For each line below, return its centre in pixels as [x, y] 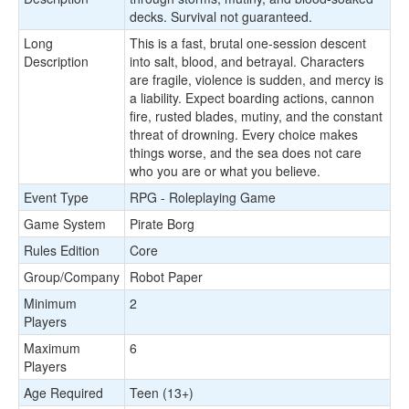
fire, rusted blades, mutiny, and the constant [256, 116]
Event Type [56, 197]
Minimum [50, 303]
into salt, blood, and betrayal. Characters [247, 61]
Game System [65, 224]
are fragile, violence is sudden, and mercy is [257, 79]
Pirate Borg [162, 224]
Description [56, 61]
